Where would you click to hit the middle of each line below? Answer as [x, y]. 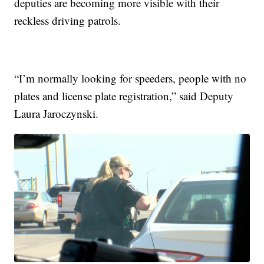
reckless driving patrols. [68, 20]
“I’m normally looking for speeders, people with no [131, 78]
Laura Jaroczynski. [57, 113]
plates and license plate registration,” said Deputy [124, 95]
